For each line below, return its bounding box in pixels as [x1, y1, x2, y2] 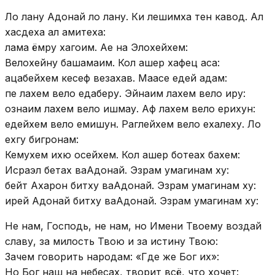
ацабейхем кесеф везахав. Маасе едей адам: [5, 71, 227, 84]
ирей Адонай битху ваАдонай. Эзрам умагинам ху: [5, 194, 258, 207]
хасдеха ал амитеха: [5, 25, 106, 38]
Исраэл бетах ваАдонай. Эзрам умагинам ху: [5, 163, 229, 176]
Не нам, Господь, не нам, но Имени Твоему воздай [5, 219, 261, 232]
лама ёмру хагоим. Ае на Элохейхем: [5, 41, 188, 53]
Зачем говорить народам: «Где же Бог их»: [5, 250, 219, 263]
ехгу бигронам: [5, 133, 79, 145]
